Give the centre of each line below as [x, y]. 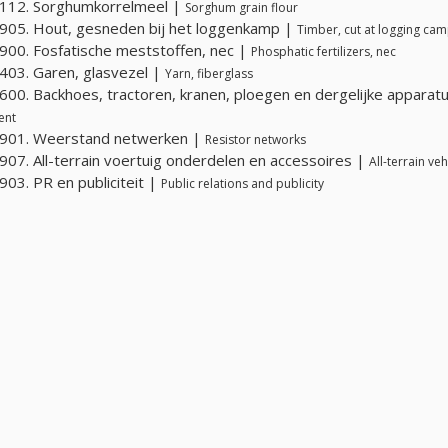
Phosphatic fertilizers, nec [323, 51]
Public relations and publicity [242, 183]
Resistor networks [255, 139]
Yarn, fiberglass [209, 73]
